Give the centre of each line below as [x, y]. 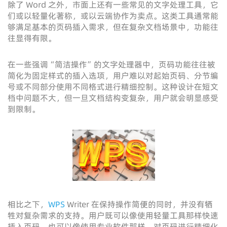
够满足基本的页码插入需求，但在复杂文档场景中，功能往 [113, 27]
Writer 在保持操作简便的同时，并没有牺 [140, 204]
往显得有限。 [32, 38]
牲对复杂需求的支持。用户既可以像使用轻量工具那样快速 [113, 215]
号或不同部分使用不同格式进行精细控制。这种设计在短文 [113, 87]
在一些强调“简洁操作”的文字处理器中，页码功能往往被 [111, 64]
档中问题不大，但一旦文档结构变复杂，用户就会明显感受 [113, 98]
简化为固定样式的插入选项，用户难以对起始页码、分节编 [113, 75]
